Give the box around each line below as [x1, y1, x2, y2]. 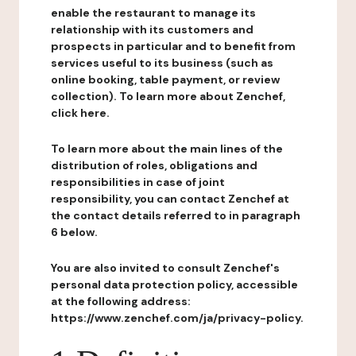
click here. [51, 106, 110, 120]
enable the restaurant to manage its [51, 6, 256, 20]
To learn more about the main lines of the [51, 141, 283, 156]
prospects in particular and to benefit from [51, 39, 296, 53]
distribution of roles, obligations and [51, 158, 257, 172]
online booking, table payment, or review [51, 72, 280, 87]
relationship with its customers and [51, 22, 253, 37]
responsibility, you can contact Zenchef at [51, 192, 289, 206]
